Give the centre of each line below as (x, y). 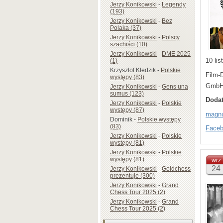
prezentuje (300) (132, 175)
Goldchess (176, 168)
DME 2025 (176, 54)
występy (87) (127, 110)
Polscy (171, 37)
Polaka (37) (126, 28)
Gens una (175, 86)
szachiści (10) (129, 44)
